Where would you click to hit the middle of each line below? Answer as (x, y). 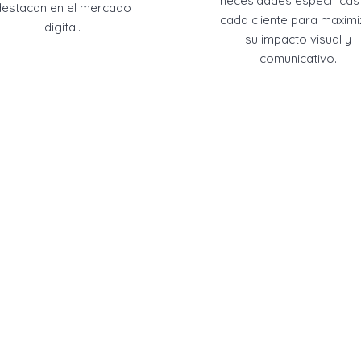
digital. (63, 27)
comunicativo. (299, 58)
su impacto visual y (299, 39)
